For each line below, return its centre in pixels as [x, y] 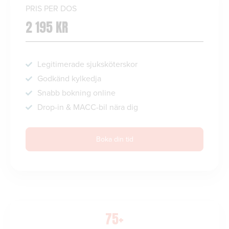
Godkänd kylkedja [69, 78]
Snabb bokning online [76, 93]
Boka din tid [114, 139]
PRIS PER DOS [51, 8]
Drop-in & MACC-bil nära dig [88, 107]
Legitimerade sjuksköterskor [87, 64]
